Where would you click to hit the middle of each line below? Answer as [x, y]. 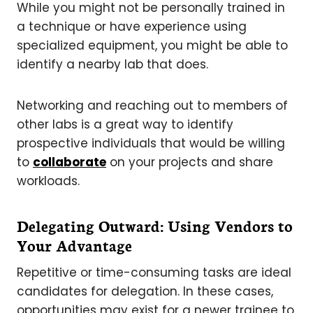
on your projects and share [190, 162]
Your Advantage [74, 245]
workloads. [48, 181]
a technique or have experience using [132, 26]
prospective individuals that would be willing [151, 143]
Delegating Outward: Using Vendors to [155, 225]
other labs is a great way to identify [125, 124]
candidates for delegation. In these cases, [145, 291]
